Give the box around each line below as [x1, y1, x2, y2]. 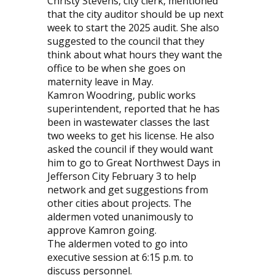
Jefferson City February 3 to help [47, 169, 196, 184]
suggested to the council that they [47, 34, 204, 48]
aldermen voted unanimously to [47, 210, 193, 224]
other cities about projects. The [47, 196, 192, 211]
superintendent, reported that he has [47, 102, 220, 116]
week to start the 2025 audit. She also [47, 21, 219, 35]
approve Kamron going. [47, 223, 157, 238]
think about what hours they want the [47, 48, 222, 62]
